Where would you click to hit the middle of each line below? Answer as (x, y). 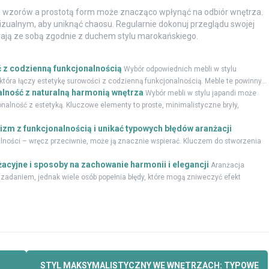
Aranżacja (227, 165)
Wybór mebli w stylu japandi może (201, 93)
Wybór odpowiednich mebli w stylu (180, 69)
